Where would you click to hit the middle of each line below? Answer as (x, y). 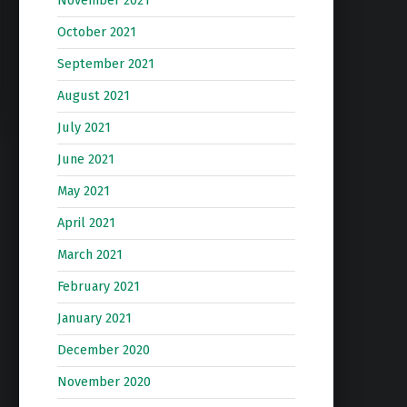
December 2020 (103, 350)
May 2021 (83, 191)
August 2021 (93, 96)
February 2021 (98, 287)
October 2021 (96, 32)
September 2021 (105, 64)
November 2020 (104, 382)
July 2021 (84, 128)
